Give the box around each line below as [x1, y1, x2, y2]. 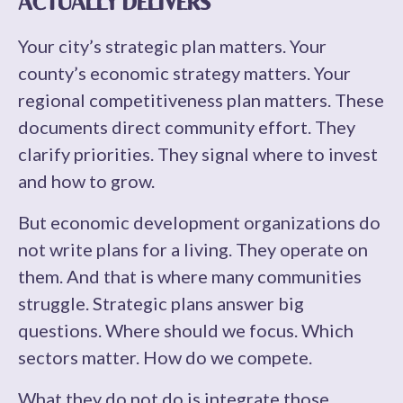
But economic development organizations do [18, 211, 381, 233]
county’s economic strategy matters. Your [18, 62, 351, 84]
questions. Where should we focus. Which [18, 319, 354, 341]
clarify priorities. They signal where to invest [18, 143, 378, 165]
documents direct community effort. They [18, 116, 355, 138]
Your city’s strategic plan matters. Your [18, 35, 327, 57]
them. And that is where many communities [18, 265, 362, 287]
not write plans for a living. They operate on [18, 238, 368, 260]
